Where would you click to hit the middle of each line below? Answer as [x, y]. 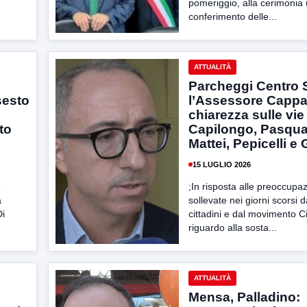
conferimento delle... [233, 16]
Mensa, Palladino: [244, 297]
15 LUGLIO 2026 [222, 164]
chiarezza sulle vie [246, 115]
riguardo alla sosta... [233, 228]
